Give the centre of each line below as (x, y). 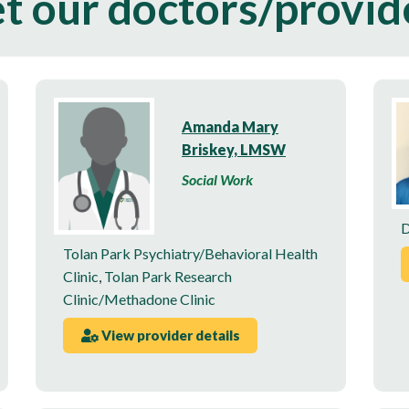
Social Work (217, 180)
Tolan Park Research (168, 276)
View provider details (169, 336)
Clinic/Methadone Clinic (139, 299)
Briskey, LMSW (234, 150)
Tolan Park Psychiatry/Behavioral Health (190, 253)
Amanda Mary (230, 127)
